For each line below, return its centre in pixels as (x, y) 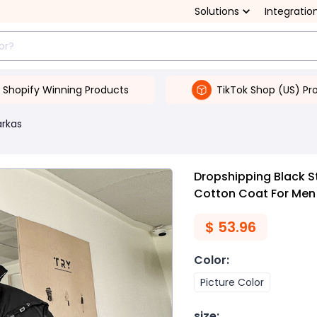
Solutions (217, 11)
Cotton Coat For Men (255, 194)
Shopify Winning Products (65, 90)
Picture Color (232, 282)
